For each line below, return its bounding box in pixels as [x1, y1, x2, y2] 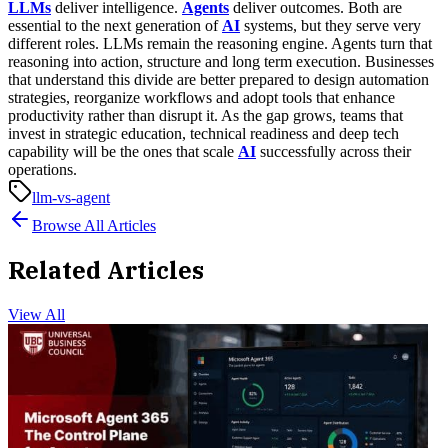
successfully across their [256, 142, 411, 160]
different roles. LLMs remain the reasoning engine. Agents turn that [8, 34, 432, 52]
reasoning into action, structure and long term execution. [8, 52, 361, 70]
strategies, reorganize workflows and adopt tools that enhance [8, 88, 395, 106]
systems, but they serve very [240, 16, 421, 34]
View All [8, 306, 65, 324]
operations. [8, 160, 77, 178]
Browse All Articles [32, 216, 156, 234]
